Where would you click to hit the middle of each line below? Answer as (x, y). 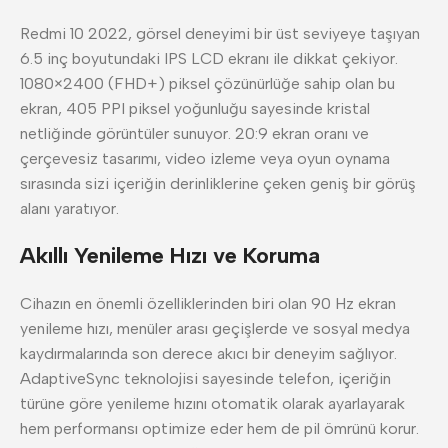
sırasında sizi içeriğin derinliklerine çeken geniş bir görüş (218, 183)
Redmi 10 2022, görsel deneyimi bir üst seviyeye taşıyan (220, 33)
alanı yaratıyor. (69, 208)
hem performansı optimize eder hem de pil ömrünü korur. (219, 428)
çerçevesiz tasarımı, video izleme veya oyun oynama (205, 158)
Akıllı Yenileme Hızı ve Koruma (170, 255)
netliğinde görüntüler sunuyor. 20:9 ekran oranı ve (194, 133)
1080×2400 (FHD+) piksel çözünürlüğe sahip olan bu (207, 83)
